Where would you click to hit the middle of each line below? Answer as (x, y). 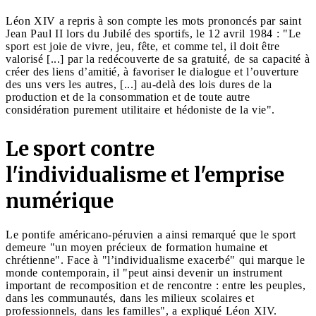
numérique (60, 201)
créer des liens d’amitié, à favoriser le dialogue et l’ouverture (152, 71)
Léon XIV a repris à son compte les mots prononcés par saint (153, 20)
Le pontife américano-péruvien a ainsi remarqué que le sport (151, 234)
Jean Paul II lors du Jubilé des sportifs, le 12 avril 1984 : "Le (153, 33)
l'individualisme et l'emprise (145, 175)
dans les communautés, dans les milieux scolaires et (130, 298)
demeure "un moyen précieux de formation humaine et (137, 247)
